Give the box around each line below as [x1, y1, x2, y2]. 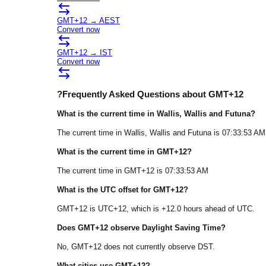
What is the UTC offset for [57, 185, 153, 194]
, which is [126, 204, 161, 213]
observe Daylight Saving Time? [108, 223, 226, 233]
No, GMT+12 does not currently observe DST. [57, 242, 215, 252]
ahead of [205, 204, 235, 213]
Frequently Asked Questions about [62, 88, 208, 99]
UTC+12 [98, 204, 126, 213]
